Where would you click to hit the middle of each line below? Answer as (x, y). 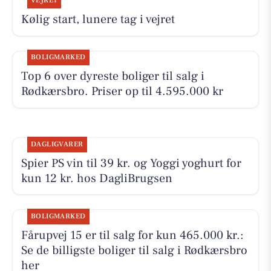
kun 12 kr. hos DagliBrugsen (96, 178)
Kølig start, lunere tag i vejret (98, 20)
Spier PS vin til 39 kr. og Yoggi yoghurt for (131, 163)
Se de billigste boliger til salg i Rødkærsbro (134, 250)
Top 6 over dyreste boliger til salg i (113, 77)
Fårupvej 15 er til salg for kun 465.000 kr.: (132, 235)
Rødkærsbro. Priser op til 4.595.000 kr (122, 92)
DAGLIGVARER (57, 144)
